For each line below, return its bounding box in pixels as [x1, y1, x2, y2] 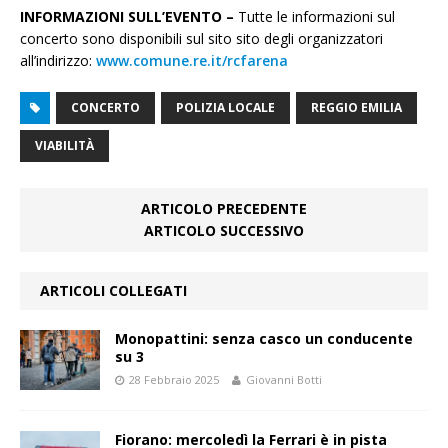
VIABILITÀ [35, 137, 94, 155]
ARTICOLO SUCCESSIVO [144, 221, 304, 241]
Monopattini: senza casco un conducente [115, 329, 413, 349]
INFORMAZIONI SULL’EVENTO [20, 7, 222, 27]
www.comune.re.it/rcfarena [96, 51, 288, 71]
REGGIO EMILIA [311, 99, 402, 117]
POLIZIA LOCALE [176, 99, 275, 117]
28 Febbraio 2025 [129, 372, 219, 388]
